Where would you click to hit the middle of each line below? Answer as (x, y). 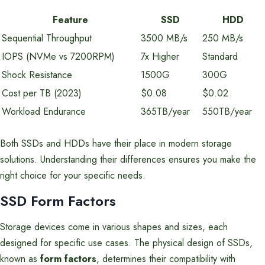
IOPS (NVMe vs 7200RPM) (58, 56)
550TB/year (227, 112)
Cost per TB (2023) (42, 93)
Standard (220, 56)
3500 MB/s (164, 38)
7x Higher (160, 56)
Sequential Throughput (47, 38)
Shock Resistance (37, 75)
